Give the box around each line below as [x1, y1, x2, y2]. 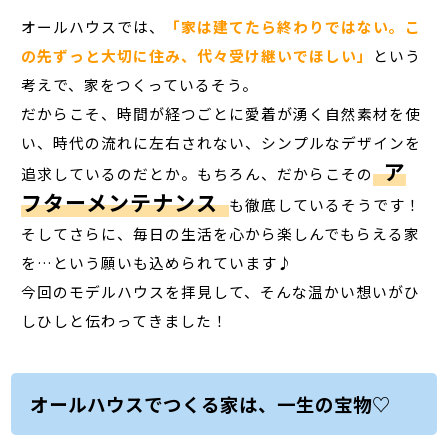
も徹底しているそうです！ [228, 194, 421, 216]
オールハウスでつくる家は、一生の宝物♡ [29, 390, 391, 417]
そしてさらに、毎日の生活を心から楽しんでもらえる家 [21, 223, 421, 245]
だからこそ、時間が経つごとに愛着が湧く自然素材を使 [21, 103, 422, 125]
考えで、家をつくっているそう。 [21, 74, 259, 96]
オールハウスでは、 [21, 16, 166, 38]
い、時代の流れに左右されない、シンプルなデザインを [21, 132, 422, 154]
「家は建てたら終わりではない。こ [165, 16, 422, 38]
